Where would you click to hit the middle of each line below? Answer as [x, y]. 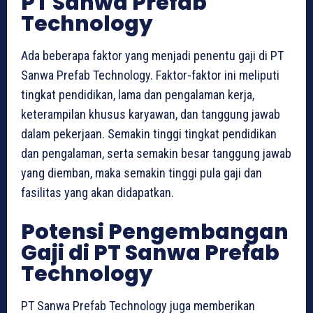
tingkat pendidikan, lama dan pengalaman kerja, [138, 94]
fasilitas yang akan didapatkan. [97, 192]
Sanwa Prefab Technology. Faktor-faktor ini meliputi [150, 75]
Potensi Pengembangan [155, 232]
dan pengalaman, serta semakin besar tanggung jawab [156, 153]
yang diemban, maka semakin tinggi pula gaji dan [141, 173]
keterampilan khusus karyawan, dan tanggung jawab [151, 114]
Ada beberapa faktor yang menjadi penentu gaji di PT [152, 55]
